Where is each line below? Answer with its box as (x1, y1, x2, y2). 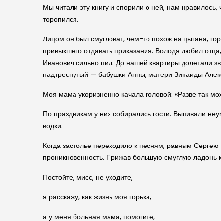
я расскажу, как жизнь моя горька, (43, 191, 151, 202)
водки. (43, 120, 63, 131)
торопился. (43, 14, 78, 24)
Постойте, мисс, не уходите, (43, 172, 133, 182)
